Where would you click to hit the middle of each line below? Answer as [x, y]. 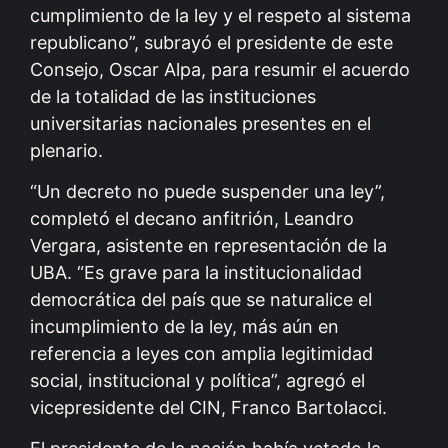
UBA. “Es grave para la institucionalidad [196, 272]
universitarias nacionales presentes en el [200, 123]
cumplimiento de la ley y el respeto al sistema [220, 15]
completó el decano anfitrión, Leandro [192, 218]
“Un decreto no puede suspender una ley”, [207, 191]
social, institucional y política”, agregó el [197, 380]
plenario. [66, 150]
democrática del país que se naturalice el [201, 299]
